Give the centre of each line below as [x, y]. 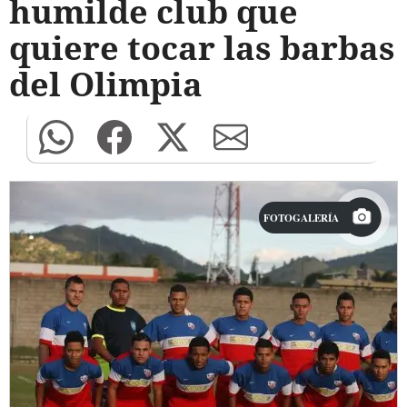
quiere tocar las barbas [202, 48]
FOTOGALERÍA [301, 218]
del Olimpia [106, 84]
